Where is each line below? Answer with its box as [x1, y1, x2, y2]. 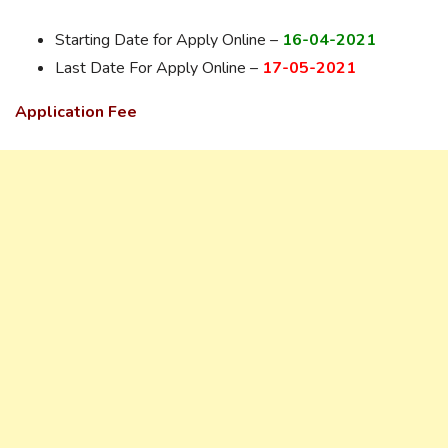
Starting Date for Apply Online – [55, 29, 282, 51]
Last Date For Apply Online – [55, 57, 262, 79]
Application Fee [15, 101, 137, 123]
